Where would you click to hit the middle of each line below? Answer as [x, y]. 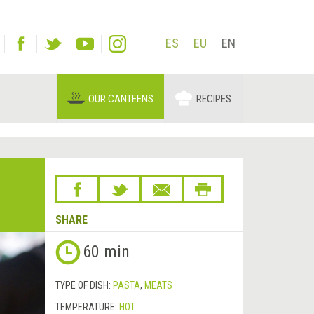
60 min [106, 252]
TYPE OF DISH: [84, 286]
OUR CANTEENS [121, 99]
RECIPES [214, 99]
